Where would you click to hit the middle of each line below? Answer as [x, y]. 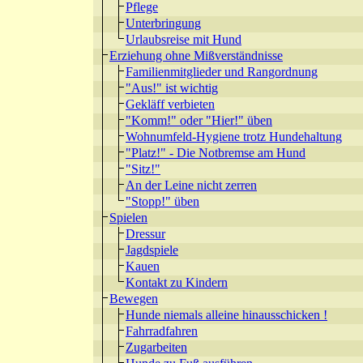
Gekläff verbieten [170, 104]
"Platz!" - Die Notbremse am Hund [216, 152]
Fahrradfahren [162, 331]
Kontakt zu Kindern [177, 282]
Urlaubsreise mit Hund [184, 39]
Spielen [128, 217]
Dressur [145, 233]
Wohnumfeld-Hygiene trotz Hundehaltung [234, 136]
